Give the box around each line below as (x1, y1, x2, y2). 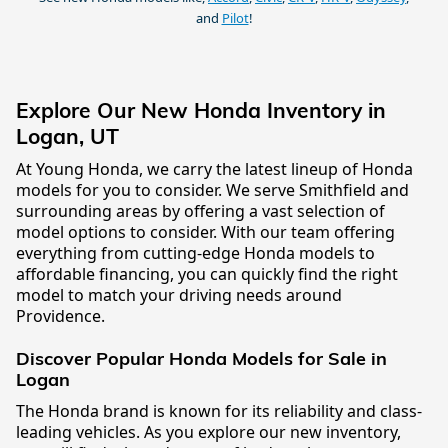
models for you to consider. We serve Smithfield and (16, 179, 409, 202)
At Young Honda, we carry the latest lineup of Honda (16, 158, 413, 181)
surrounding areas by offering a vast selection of (16, 200, 385, 223)
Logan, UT (16, 122, 119, 149)
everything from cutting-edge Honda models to (16, 242, 375, 265)
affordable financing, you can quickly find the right (16, 263, 398, 286)
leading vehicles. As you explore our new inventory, (16, 420, 401, 443)
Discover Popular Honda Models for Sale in (16, 347, 387, 370)
